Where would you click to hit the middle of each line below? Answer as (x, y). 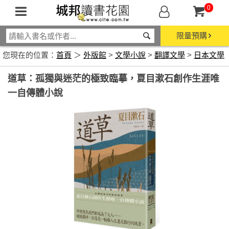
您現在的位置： (29, 55)
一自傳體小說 (35, 93)
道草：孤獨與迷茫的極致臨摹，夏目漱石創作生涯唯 (113, 79)
